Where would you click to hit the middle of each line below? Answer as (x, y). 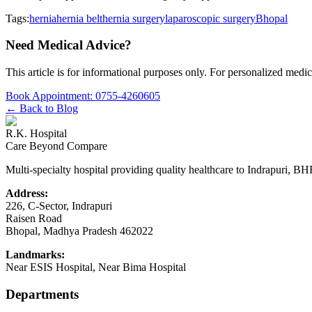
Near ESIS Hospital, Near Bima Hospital (96, 267)
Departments (42, 294)
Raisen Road (34, 218)
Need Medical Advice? (69, 45)
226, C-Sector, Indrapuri (59, 205)
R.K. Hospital (36, 133)
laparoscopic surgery (210, 18)
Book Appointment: (50, 95)
